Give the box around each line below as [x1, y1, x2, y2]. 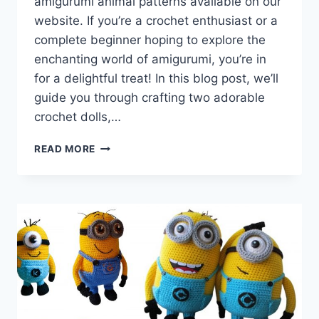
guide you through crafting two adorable [34, 90, 265, 105]
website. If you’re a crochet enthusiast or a [34, 14, 278, 28]
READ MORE [34, 143, 96, 155]
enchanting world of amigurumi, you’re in [34, 52, 266, 67]
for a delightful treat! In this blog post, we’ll [34, 71, 278, 86]
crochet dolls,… [34, 110, 121, 125]
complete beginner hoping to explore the [34, 33, 266, 48]
